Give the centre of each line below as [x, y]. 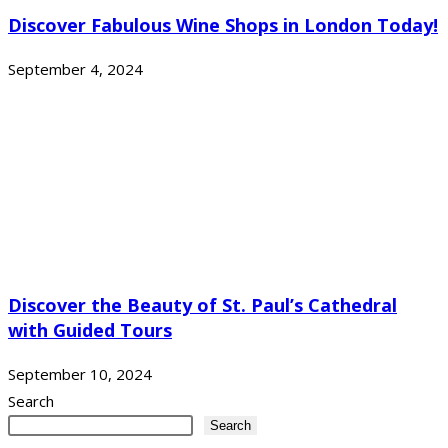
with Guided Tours [90, 329]
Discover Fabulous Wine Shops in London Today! [223, 24]
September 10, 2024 [80, 373]
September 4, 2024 [75, 68]
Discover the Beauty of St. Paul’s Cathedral [202, 304]
